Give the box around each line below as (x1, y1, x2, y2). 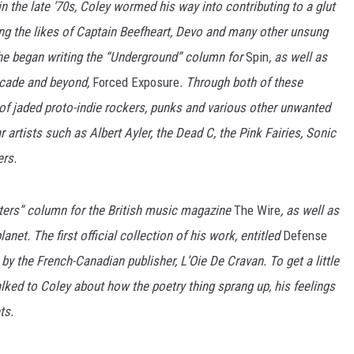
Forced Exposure (92, 74, 179, 90)
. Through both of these (179, 74, 303, 90)
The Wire (234, 202, 281, 218)
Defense (283, 228, 327, 243)
